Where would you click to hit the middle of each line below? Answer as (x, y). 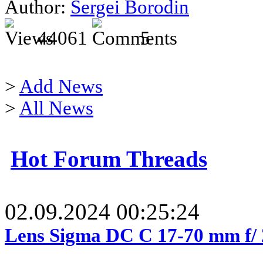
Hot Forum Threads (109, 159)
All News (56, 108)
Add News (61, 87)
